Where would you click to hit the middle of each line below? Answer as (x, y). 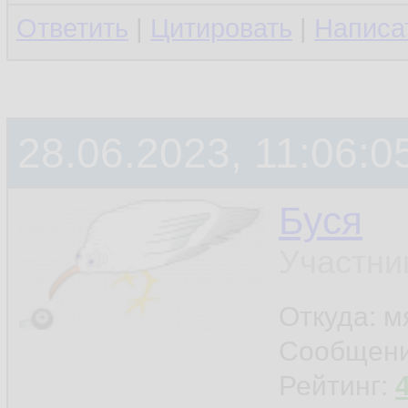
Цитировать (221, 28)
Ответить (72, 28)
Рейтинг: (337, 386)
